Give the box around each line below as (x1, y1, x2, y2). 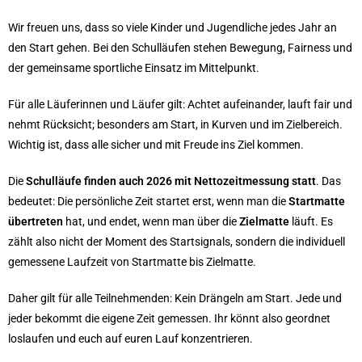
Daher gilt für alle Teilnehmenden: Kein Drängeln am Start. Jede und (8, 292, 342, 305)
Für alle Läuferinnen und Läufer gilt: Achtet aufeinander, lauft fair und (8, 98, 352, 111)
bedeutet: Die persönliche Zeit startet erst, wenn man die (8, 195, 288, 208)
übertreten (8, 215, 63, 228)
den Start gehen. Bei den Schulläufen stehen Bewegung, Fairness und (8, 41, 352, 54)
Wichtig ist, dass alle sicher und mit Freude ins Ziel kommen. (8, 138, 304, 151)
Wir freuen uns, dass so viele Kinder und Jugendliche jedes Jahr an (8, 21, 337, 34)
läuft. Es (289, 215, 333, 228)
